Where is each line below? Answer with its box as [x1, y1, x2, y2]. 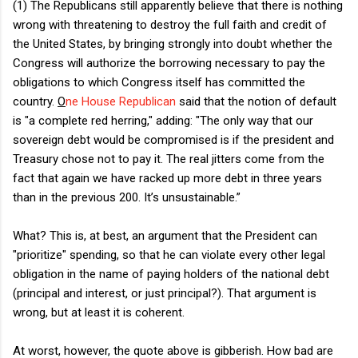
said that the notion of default [176, 93, 336, 109]
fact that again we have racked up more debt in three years [13, 170, 322, 185]
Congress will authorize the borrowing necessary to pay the [13, 55, 325, 70]
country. [13, 93, 58, 109]
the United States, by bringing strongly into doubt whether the [13, 36, 332, 51]
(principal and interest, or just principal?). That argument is [13, 285, 316, 300]
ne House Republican [66, 93, 176, 109]
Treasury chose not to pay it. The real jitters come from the [13, 151, 324, 166]
